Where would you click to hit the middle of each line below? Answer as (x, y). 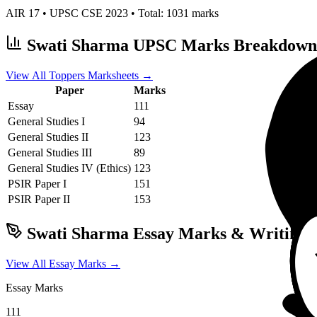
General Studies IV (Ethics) (69, 168)
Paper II (51, 200)
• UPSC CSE (73, 13)
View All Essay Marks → (63, 264)
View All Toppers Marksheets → (79, 76)
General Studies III (50, 153)
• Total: (147, 13)
